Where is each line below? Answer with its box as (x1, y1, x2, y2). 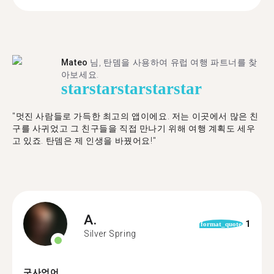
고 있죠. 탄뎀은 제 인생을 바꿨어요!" (12, 136, 157, 146)
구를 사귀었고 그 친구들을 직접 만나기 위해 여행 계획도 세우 (12, 124, 256, 133)
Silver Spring (84, 228, 136, 239)
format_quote (200, 220, 242, 228)
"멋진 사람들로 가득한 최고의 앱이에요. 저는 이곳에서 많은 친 (12, 111, 259, 121)
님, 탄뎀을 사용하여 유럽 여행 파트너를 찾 (87, 57, 257, 67)
